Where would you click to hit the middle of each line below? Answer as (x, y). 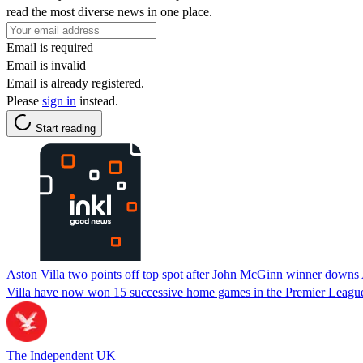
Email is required (50, 47)
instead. (97, 100)
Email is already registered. (75, 83)
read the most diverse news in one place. (109, 11)
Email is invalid (46, 65)
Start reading (66, 128)
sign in (59, 100)
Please (24, 100)
